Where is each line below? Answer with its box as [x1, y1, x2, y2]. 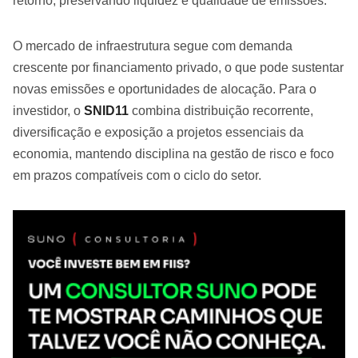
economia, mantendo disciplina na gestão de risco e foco [13, 147, 334, 161]
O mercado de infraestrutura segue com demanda [13, 39, 292, 53]
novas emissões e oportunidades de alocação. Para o [13, 82, 316, 96]
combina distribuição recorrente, [129, 104, 313, 117]
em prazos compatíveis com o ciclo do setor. [13, 169, 261, 182]
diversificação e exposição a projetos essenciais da [13, 125, 304, 139]
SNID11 [84, 104, 129, 117]
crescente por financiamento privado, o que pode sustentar [13, 61, 344, 74]
